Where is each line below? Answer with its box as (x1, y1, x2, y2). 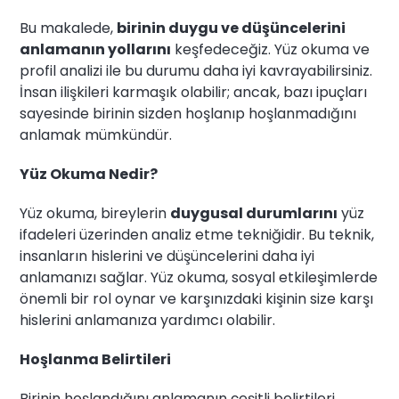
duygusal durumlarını (170, 203, 338, 224)
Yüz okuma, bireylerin (20, 203, 171, 224)
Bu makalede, (20, 18, 118, 39)
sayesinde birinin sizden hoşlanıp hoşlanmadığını (20, 103, 357, 125)
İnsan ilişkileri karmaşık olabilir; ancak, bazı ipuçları (20, 82, 368, 103)
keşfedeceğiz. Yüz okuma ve (171, 39, 370, 61)
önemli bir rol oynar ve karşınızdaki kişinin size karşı (20, 289, 374, 310)
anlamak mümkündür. (20, 125, 173, 146)
